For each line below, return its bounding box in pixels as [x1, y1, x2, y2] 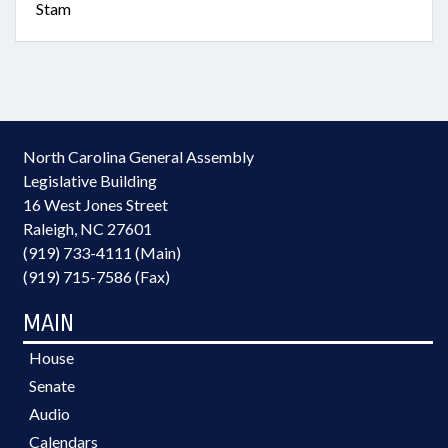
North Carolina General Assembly [23, 147, 254, 166]
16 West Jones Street [23, 195, 168, 214]
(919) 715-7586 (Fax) [23, 267, 170, 286]
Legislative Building [23, 171, 157, 190]
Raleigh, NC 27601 [23, 219, 152, 238]
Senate [29, 376, 75, 395]
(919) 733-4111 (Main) [23, 243, 181, 262]
